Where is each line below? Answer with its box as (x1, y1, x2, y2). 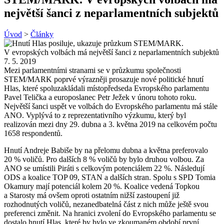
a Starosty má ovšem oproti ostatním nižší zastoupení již (4, 190, 179, 199)
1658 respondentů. (4, 128, 62, 137)
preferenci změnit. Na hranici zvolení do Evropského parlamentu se (4, 208, 216, 217)
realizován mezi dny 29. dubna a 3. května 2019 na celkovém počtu (4, 119, 217, 128)
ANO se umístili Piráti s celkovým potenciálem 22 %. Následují (4, 163, 204, 172)
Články (30, 29, 53, 38)
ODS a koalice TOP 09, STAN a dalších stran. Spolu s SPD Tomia (4, 172, 215, 181)
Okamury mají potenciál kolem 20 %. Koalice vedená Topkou (4, 181, 199, 190)
